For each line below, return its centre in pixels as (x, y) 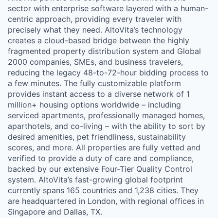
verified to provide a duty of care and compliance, (101, 158)
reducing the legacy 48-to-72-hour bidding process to (108, 73)
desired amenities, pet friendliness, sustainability (97, 137)
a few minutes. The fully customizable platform (94, 83)
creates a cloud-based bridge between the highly (99, 40)
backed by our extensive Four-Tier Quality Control (100, 169)
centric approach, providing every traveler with (95, 19)
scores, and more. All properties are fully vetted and (104, 147)
